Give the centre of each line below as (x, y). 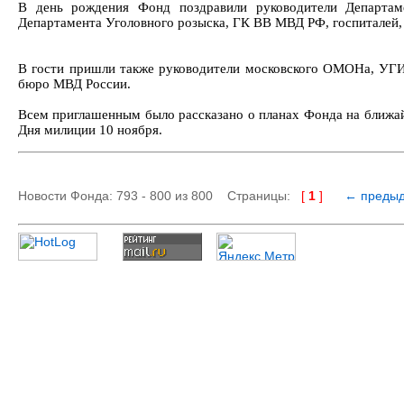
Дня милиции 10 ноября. (90, 130)
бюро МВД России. (74, 84)
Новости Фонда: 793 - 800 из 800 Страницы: (160, 196)
